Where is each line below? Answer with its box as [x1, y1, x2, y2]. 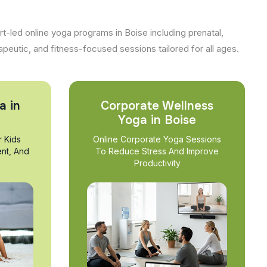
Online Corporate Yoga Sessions [93, 134, 221, 144]
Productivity [133, 158, 181, 168]
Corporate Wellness [101, 98, 213, 113]
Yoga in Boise [118, 113, 196, 128]
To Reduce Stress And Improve [95, 146, 219, 156]
